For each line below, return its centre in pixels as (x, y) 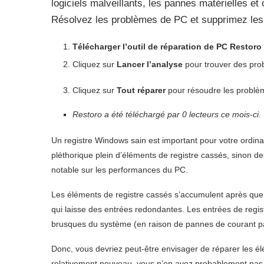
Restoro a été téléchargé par (127, 114)
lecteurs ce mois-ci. (224, 114)
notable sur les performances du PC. (120, 169)
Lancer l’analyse (150, 64)
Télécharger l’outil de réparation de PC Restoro (167, 46)
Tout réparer (141, 90)
